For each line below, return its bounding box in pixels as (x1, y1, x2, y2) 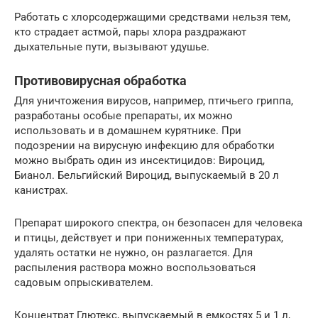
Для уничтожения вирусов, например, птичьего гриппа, (14, 94, 293, 107)
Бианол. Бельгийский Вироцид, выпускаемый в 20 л (14, 168, 279, 182)
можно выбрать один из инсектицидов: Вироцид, (14, 153, 265, 167)
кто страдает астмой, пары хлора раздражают (14, 25, 246, 38)
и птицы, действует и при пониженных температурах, (14, 231, 283, 244)
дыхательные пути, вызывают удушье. (14, 40, 209, 53)
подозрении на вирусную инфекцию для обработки (14, 138, 275, 152)
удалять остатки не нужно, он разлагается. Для (14, 246, 253, 259)
